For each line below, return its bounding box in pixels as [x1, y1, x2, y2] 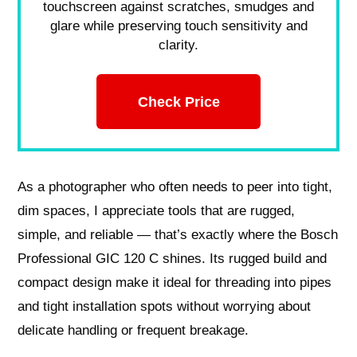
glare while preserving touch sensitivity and [49, 18, 308, 34]
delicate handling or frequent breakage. [18, 322, 249, 338]
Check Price [137, 92, 220, 110]
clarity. [159, 37, 198, 53]
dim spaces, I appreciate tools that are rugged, [18, 202, 296, 218]
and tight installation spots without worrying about [18, 298, 312, 314]
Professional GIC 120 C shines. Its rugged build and [18, 250, 328, 266]
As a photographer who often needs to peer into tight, [18, 178, 333, 194]
